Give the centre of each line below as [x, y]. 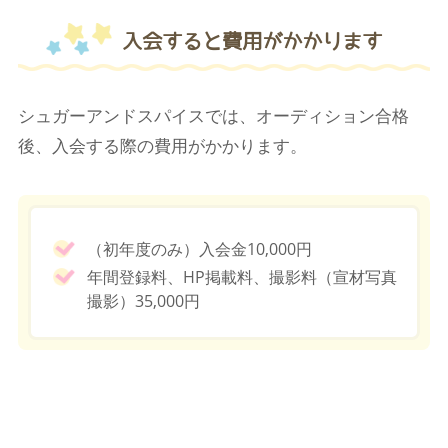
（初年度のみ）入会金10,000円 [199, 248]
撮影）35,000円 [143, 300]
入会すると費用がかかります [252, 40]
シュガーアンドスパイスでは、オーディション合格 [213, 115]
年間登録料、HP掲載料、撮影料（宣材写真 [241, 276]
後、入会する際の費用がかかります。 [162, 145]
